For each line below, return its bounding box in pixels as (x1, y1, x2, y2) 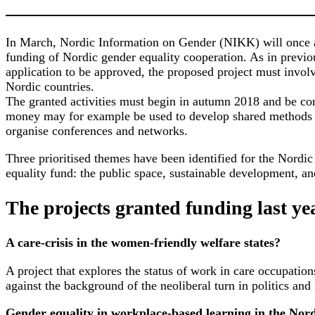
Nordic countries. (6, 79, 94, 94)
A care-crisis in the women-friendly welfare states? (6, 236, 281, 250)
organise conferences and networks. (6, 124, 188, 139)
